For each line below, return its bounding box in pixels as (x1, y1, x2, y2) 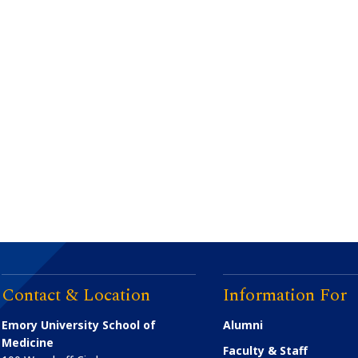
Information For (223, 281, 348, 308)
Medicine (2, 334, 54, 350)
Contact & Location (2, 281, 151, 308)
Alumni (223, 316, 264, 332)
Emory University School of (2, 316, 157, 332)
